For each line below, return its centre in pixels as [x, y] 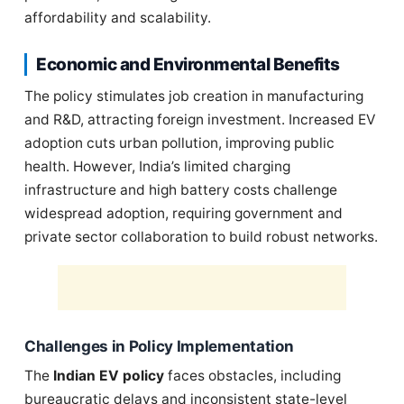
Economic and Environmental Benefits [188, 64]
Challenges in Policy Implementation [159, 346]
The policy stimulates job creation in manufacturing [194, 96]
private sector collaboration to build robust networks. [201, 237]
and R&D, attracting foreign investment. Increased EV [200, 119]
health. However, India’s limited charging [157, 166]
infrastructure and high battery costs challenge [181, 190]
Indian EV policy [109, 376]
